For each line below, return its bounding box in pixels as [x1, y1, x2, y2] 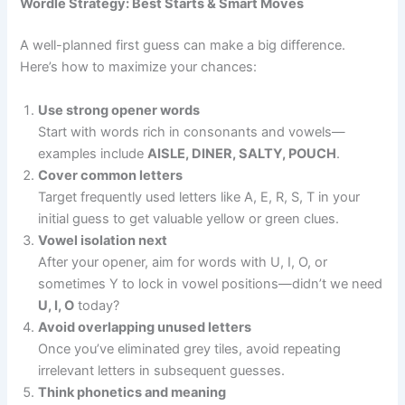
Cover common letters [38, 166, 184, 184]
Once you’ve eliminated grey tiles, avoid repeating [38, 340, 342, 357]
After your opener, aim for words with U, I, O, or [38, 253, 328, 270]
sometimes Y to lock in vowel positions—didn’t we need [38, 275, 383, 292]
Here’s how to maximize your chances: [20, 59, 258, 76]
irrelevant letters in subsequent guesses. [38, 362, 286, 379]
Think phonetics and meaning [38, 383, 227, 400]
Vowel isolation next [38, 231, 168, 249]
